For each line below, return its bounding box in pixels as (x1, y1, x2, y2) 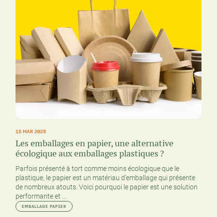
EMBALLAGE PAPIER (22, 204, 66, 209)
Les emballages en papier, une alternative (15, 138, 173, 149)
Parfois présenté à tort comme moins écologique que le (15, 165, 179, 173)
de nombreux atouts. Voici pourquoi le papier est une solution (15, 183, 198, 191)
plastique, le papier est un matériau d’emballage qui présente (15, 174, 195, 182)
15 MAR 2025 (15, 128, 46, 135)
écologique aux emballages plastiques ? (15, 148, 164, 159)
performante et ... (15, 192, 66, 201)
